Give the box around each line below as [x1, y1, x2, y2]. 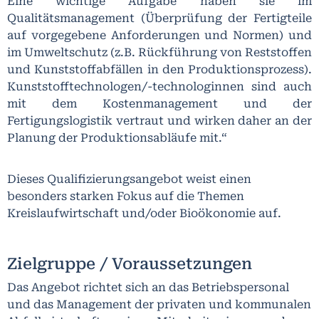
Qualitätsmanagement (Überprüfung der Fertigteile [7, 11, 312, 25]
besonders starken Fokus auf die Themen [7, 189, 244, 204]
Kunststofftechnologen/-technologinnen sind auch [7, 79, 312, 93]
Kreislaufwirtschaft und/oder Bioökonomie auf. [7, 206, 281, 221]
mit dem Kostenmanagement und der [7, 96, 312, 110]
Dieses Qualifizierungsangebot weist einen [7, 172, 251, 187]
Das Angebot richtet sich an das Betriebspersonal [7, 281, 289, 295]
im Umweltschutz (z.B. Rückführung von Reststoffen [7, 45, 312, 59]
